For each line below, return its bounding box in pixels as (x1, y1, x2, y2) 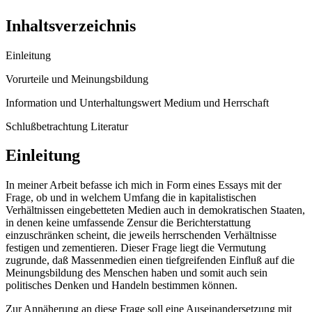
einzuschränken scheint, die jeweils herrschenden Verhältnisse (6, 229, 276, 242)
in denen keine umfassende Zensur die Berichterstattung (6, 217, 251, 229)
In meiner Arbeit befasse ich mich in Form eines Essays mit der (6, 179, 281, 192)
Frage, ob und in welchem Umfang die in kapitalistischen (6, 192, 256, 204)
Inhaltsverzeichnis (6, 16, 136, 35)
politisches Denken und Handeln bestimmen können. (6, 279, 237, 292)
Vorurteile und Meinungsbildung (6, 72, 148, 85)
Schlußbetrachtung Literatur (6, 120, 128, 132)
